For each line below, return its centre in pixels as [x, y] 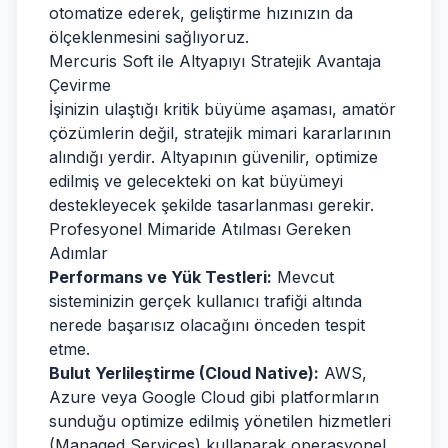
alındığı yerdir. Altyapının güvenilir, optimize [213, 157]
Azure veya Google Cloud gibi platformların [214, 397]
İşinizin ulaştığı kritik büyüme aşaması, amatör [222, 109]
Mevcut [303, 277]
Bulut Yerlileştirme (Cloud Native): [184, 373]
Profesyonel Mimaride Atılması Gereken [200, 229]
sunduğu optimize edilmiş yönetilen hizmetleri [220, 421]
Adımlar [78, 253]
